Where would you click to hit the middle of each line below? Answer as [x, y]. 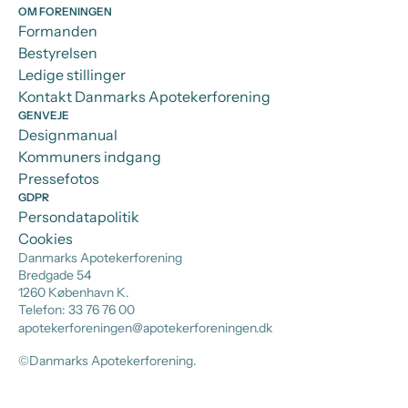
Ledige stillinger [72, 75]
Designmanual [68, 135]
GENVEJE [44, 116]
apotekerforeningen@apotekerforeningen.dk [145, 328]
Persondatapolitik [79, 217]
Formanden [58, 31]
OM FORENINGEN [65, 12]
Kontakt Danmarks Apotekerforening [144, 97]
